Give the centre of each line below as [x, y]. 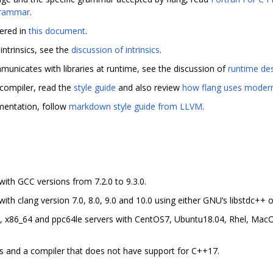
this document [57, 30]
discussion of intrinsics [115, 49]
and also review [149, 87]
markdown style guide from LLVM [136, 106]
